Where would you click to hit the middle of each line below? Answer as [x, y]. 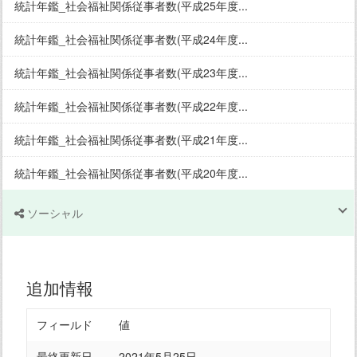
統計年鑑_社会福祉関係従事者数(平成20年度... [131, 173]
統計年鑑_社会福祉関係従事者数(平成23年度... [131, 73]
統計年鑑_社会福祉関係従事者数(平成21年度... [131, 139]
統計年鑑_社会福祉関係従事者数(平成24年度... [131, 39]
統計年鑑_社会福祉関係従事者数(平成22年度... [131, 106]
